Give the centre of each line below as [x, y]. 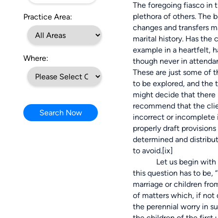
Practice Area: [48, 17]
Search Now [61, 113]
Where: [36, 58]
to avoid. [147, 151]
